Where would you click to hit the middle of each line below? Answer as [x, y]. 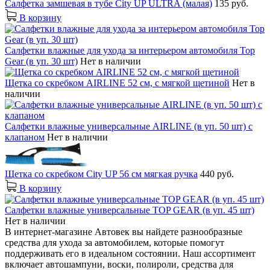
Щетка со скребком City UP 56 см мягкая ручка [101, 174]
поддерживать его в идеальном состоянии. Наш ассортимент [130, 253]
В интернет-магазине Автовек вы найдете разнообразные [124, 231]
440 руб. [217, 174]
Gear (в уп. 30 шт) [41, 61]
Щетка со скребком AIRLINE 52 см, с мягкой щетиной [117, 83]
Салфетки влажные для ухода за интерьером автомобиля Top [130, 50]
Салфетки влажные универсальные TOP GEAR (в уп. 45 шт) [130, 210]
